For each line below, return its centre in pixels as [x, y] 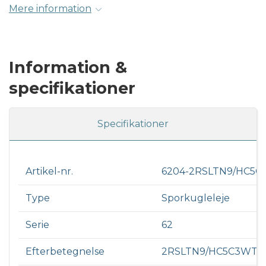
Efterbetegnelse [65, 252]
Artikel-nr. [49, 172]
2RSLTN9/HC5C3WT [210, 252]
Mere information [50, 9]
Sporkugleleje [196, 198]
